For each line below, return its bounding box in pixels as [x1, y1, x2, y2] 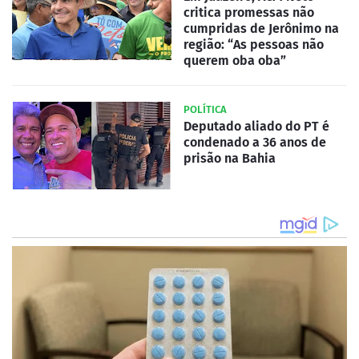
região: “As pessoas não [184, 36, 324, 52]
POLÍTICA [184, 103, 227, 115]
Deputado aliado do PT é [184, 118, 329, 134]
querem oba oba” [184, 52, 286, 68]
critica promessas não [184, 4, 314, 20]
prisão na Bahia [184, 150, 276, 166]
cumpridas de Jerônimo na [184, 20, 339, 36]
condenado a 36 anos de [184, 134, 326, 150]
